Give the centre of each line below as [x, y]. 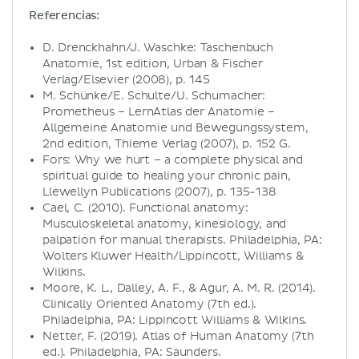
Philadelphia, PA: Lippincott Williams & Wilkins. [175, 320]
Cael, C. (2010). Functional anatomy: [145, 208]
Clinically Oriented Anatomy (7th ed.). [150, 304]
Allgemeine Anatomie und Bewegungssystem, [175, 127]
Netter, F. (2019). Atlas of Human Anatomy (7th [178, 336]
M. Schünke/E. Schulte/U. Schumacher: [154, 95]
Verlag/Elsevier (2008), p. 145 [126, 79]
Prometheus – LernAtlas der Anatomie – [159, 111]
